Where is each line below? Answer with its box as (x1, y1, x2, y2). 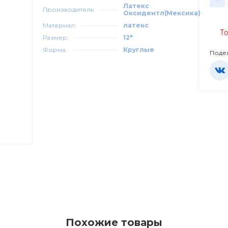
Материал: (43, 21, 77, 29)
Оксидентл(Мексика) (123, 9, 201, 17)
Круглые (123, 46, 155, 53)
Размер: (43, 34, 69, 41)
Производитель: (43, 6, 96, 13)
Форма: (43, 46, 68, 53)
